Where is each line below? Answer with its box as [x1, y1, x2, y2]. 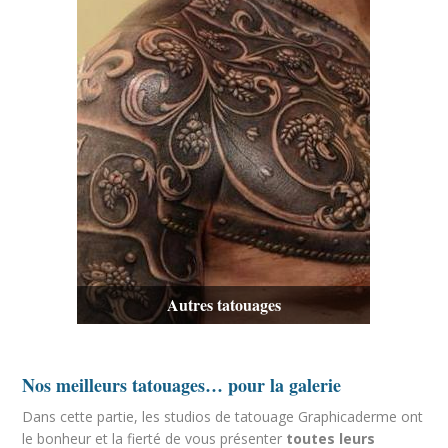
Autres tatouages [166, 293, 281, 316]
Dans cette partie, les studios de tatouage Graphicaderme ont [22, 407, 424, 426]
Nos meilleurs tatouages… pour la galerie [22, 372, 342, 398]
